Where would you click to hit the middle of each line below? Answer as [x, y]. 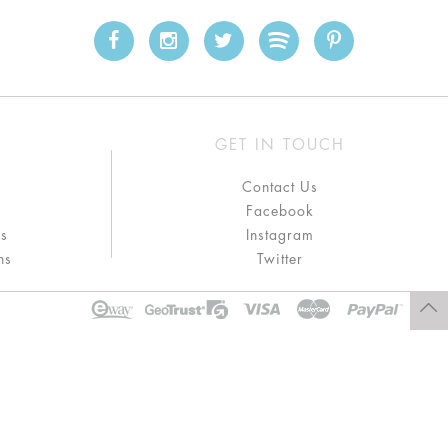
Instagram [280, 235]
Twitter [280, 259]
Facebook [280, 211]
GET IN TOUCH [280, 145]
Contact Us [280, 187]
